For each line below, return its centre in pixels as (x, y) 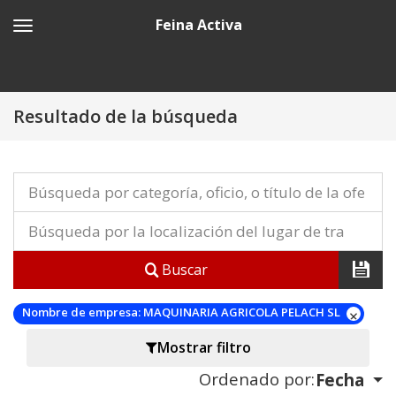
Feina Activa (198, 25)
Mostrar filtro (204, 348)
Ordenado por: (256, 378)
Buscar (183, 270)
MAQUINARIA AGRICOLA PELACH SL (242, 312)
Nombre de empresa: (81, 312)
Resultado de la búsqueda (126, 116)
